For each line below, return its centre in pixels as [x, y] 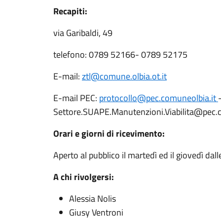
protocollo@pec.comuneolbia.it [159, 98]
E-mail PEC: [76, 98]
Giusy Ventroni [96, 212]
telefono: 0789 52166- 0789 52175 [120, 55]
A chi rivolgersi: [84, 177]
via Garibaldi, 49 [83, 33]
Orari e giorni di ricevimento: [109, 133]
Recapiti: [70, 11]
